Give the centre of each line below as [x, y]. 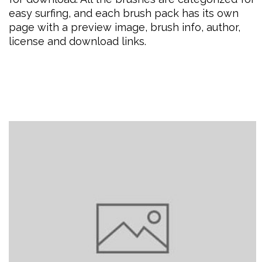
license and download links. [77, 42]
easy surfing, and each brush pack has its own [124, 13]
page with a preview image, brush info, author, [125, 27]
